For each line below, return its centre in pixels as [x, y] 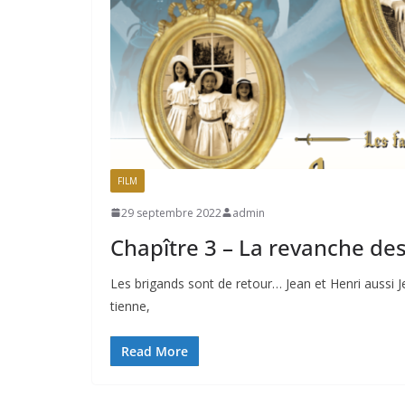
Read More [155, 351]
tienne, [130, 306]
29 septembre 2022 [171, 212]
